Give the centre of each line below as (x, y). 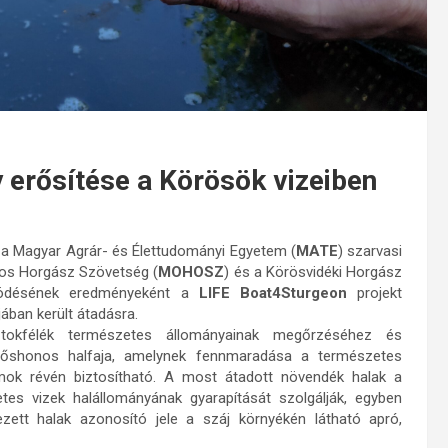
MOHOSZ (191, 271)
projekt (375, 292)
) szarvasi (370, 250)
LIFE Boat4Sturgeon (273, 292)
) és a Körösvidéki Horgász (313, 271)
